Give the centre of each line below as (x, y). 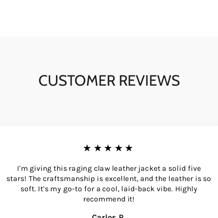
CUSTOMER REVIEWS (109, 80)
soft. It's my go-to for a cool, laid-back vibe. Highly (109, 189)
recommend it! (109, 199)
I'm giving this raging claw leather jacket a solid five (109, 168)
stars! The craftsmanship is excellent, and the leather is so (109, 178)
